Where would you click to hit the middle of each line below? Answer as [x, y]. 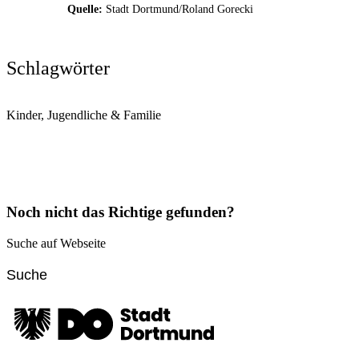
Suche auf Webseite [56, 243]
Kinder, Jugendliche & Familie [84, 115]
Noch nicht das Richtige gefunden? [121, 212]
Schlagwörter [58, 68]
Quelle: [85, 9]
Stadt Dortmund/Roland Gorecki [179, 9]
